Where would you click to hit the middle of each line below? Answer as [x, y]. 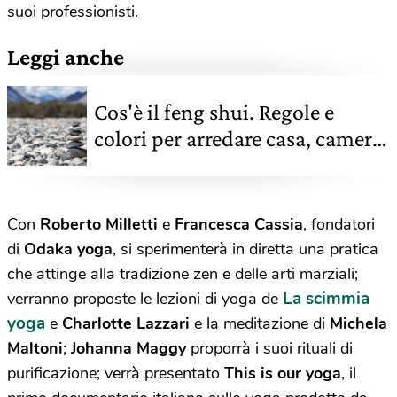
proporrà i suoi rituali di [269, 349]
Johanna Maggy [128, 349]
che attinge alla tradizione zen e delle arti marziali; [183, 274]
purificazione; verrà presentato [116, 374]
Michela [358, 324]
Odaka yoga [68, 249]
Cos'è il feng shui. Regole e [214, 113]
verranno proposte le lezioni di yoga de [145, 299]
